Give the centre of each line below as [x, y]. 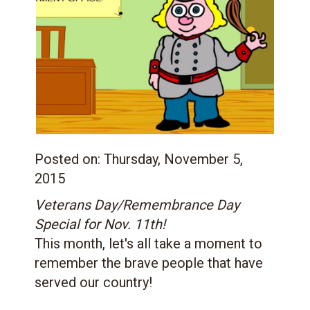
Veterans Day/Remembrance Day [137, 204]
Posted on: [69, 159]
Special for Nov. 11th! [100, 224]
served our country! [93, 282]
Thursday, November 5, [173, 159]
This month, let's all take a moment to [148, 243]
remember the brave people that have [149, 263]
